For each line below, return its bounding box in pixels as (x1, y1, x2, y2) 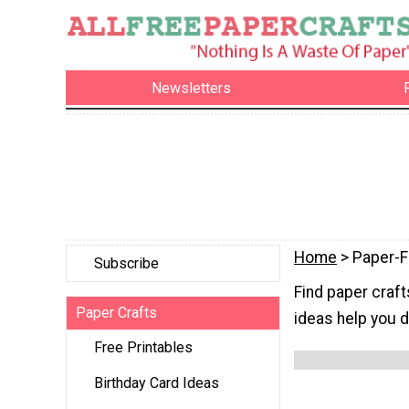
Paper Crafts (76, 304, 157, 322)
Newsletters (152, 79, 232, 97)
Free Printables (94, 339, 193, 357)
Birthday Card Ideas (94, 374, 219, 393)
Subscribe (94, 255, 159, 273)
